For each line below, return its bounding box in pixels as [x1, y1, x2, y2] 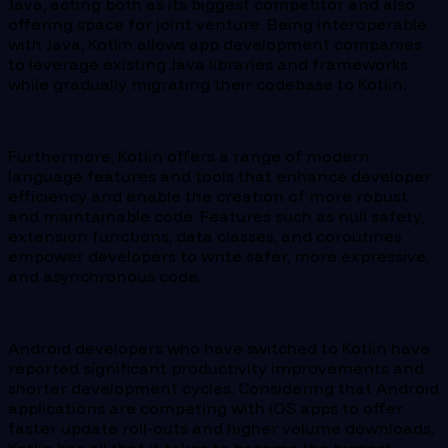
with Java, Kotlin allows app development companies [8, 33, 422, 54]
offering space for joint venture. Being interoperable [8, 13, 427, 34]
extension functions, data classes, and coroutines [8, 225, 402, 246]
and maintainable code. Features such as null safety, [8, 205, 424, 226]
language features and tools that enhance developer [8, 165, 431, 186]
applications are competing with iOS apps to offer [8, 397, 403, 418]
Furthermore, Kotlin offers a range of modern [8, 145, 370, 166]
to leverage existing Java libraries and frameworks [8, 53, 408, 74]
